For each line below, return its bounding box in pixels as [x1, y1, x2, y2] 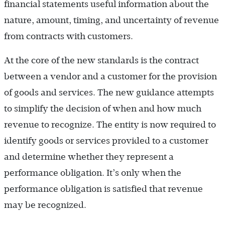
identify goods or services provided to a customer [4, 135, 208, 146]
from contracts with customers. [4, 31, 133, 41]
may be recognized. [4, 199, 86, 210]
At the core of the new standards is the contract [4, 55, 199, 65]
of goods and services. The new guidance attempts [4, 87, 214, 97]
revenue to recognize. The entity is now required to [4, 119, 216, 130]
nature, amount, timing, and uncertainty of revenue [4, 15, 219, 25]
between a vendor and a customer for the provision [4, 71, 217, 81]
